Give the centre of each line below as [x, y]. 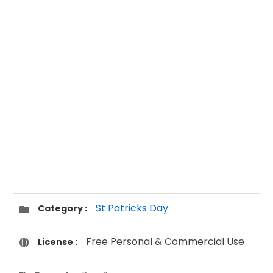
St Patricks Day [132, 208]
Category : [63, 209]
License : [58, 242]
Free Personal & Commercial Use [164, 241]
